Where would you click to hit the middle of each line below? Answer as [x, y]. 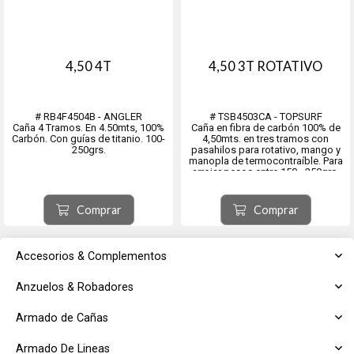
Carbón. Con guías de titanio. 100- [88, 139]
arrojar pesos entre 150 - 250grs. [265, 172]
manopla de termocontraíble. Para [265, 161]
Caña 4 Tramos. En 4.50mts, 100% [88, 128]
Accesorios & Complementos [91, 256]
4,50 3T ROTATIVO [265, 66]
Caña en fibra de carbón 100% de [265, 128]
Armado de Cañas [62, 318]
